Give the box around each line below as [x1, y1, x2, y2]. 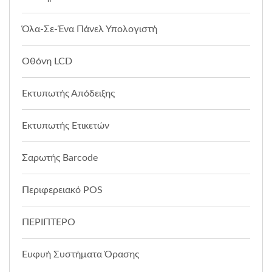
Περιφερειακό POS [22, 185, 103, 195]
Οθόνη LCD [22, 56, 72, 66]
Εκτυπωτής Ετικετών [22, 120, 109, 131]
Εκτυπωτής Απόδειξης [22, 88, 115, 98]
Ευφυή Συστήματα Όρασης [22, 249, 139, 259]
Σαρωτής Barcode [22, 152, 98, 163]
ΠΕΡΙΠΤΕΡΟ [22, 217, 75, 227]
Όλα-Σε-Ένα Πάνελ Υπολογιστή [22, 24, 157, 34]
